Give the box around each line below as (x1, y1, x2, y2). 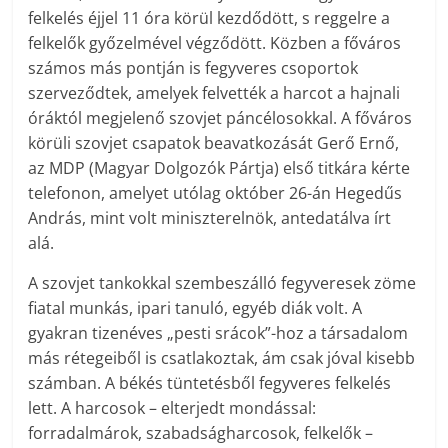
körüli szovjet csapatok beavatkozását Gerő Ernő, (28, 132, 400, 155)
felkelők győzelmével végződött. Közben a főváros (28, 32, 402, 55)
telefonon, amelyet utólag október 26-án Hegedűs (28, 182, 403, 205)
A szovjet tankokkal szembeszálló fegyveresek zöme (28, 272, 417, 295)
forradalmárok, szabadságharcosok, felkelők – (28, 422, 374, 445)
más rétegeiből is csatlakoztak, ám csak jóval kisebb (28, 347, 416, 370)
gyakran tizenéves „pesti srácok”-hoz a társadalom (28, 322, 409, 345)
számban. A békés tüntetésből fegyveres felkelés (28, 372, 392, 395)
